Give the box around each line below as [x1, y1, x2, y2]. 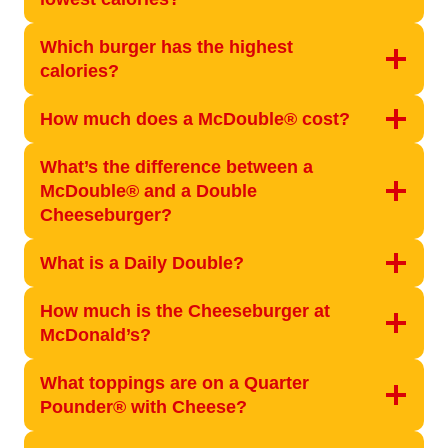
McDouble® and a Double [40, 180, 257, 201]
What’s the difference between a [40, 156, 313, 177]
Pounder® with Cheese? [40, 396, 247, 417]
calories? [40, 60, 119, 81]
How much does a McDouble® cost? [40, 108, 350, 129]
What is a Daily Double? [40, 252, 244, 273]
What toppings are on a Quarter [40, 372, 309, 393]
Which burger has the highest [40, 36, 293, 57]
